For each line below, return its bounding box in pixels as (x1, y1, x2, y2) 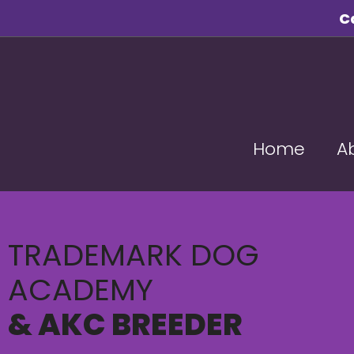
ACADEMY (8, 268, 153, 311)
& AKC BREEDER (8, 303, 243, 345)
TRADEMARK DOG (8, 233, 259, 276)
